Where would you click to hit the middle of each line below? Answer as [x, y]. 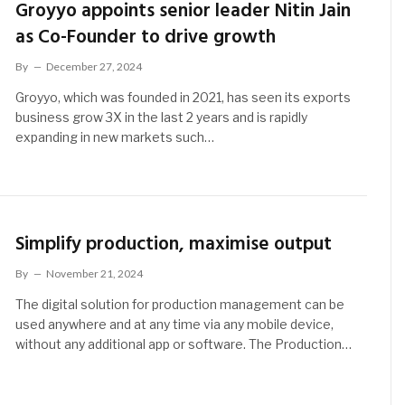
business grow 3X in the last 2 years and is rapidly [162, 117]
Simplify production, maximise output [174, 245]
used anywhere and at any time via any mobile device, [175, 325]
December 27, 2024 [94, 66]
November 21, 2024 [95, 274]
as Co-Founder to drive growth [146, 37]
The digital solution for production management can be [180, 305]
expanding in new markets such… [115, 137]
